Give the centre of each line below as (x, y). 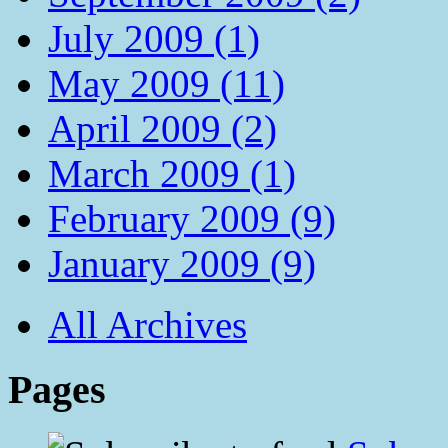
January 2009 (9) (182, 264)
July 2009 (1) (154, 39)
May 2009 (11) (166, 84)
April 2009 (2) (162, 129)
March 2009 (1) (172, 174)
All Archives (147, 325)
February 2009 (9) (192, 219)
